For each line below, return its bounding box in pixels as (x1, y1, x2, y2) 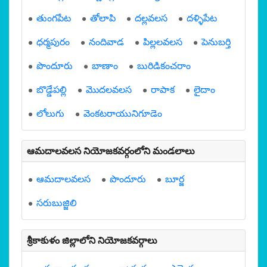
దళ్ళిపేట (187, 12, 217, 24)
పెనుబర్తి (201, 36, 231, 48)
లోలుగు (36, 107, 64, 119)
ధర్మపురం (36, 36, 70, 48)
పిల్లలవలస (143, 36, 182, 48)
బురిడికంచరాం (137, 60, 191, 72)
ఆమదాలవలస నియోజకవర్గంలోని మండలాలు (27, 145, 195, 157)
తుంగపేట (36, 12, 71, 24)
